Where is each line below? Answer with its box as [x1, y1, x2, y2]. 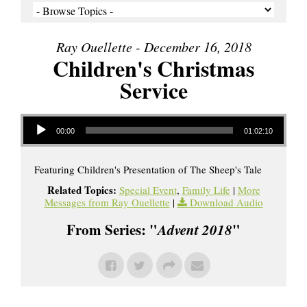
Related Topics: [47, 182, 116, 198]
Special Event [119, 183, 177, 197]
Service [119, 74, 188, 107]
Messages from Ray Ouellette [44, 195, 170, 210]
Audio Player [23, 108, 59, 125]
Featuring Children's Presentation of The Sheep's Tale [34, 162, 262, 177]
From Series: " [66, 219, 158, 241]
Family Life [182, 183, 230, 197]
